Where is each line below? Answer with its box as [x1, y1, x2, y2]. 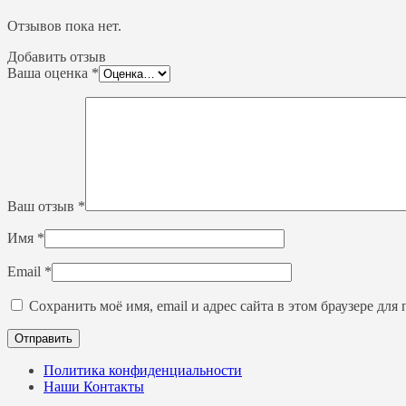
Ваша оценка [7, 64, 92, 81]
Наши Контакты [43, 378, 144, 394]
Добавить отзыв [7, 48, 106, 64]
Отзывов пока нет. [7, 17, 121, 34]
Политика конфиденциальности [43, 362, 242, 378]
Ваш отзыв [7, 198, 78, 214]
